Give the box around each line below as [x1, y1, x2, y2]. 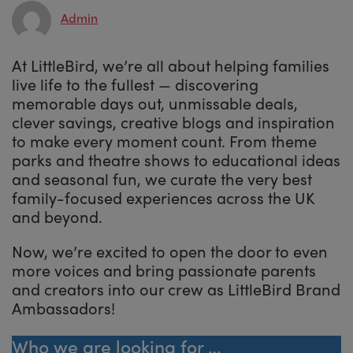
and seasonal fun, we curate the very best [12, 166, 312, 190]
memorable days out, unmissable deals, [12, 91, 298, 114]
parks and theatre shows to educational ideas [12, 147, 340, 171]
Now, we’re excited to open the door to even [12, 239, 328, 262]
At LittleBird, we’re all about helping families [12, 53, 329, 76]
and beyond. [12, 204, 102, 228]
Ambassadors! [12, 295, 115, 319]
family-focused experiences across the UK [12, 185, 314, 209]
